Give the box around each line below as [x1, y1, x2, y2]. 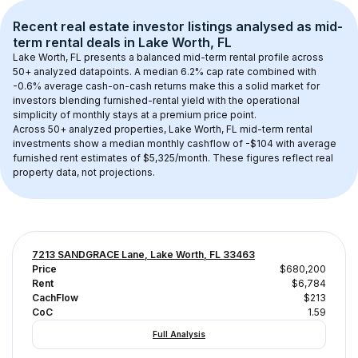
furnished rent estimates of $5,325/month [13, 152, 208, 164]
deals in [83, 34, 138, 50]
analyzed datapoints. [31, 66, 134, 78]
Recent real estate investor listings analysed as [13, 18, 315, 34]
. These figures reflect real [208, 152, 336, 164]
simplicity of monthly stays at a [13, 109, 160, 121]
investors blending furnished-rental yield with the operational [13, 94, 302, 106]
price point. [201, 109, 257, 121]
